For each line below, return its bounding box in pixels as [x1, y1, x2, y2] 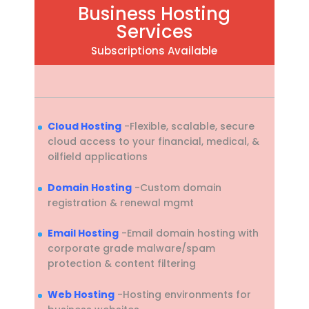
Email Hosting [47, 226, 119, 241]
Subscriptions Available [91, 43, 218, 59]
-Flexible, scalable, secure [121, 119, 255, 134]
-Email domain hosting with [118, 226, 259, 241]
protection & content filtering [47, 257, 196, 271]
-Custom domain [131, 180, 221, 195]
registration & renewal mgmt [47, 195, 194, 210]
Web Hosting [47, 287, 114, 301]
